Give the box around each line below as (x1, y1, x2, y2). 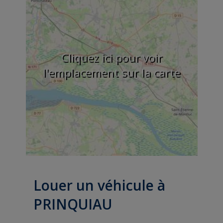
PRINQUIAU (33, 194, 112, 214)
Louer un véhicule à (33, 175, 165, 195)
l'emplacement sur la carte (43, 64, 180, 80)
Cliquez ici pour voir (61, 49, 162, 65)
